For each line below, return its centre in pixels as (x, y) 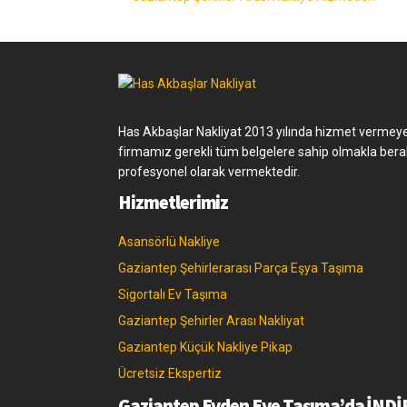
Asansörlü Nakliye (169, 242)
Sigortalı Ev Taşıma (173, 295)
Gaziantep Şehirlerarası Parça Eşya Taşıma (241, 268)
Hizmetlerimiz (174, 203)
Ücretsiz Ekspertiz (170, 374)
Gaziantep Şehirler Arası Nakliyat (211, 321)
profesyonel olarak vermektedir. (209, 172)
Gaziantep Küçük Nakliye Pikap (205, 347)
